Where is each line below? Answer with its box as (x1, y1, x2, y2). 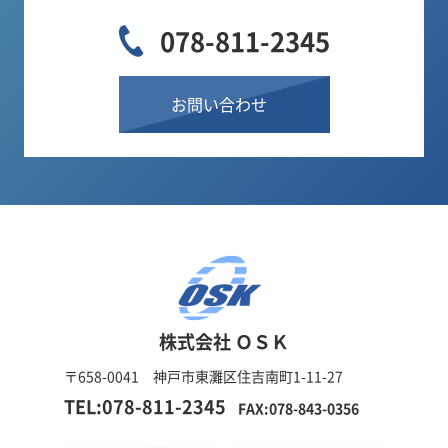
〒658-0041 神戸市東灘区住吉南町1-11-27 (64, 365, 343, 386)
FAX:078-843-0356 (238, 397, 359, 418)
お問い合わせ (171, 92, 267, 116)
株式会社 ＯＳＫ (159, 327, 289, 355)
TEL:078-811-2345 (64, 392, 226, 420)
